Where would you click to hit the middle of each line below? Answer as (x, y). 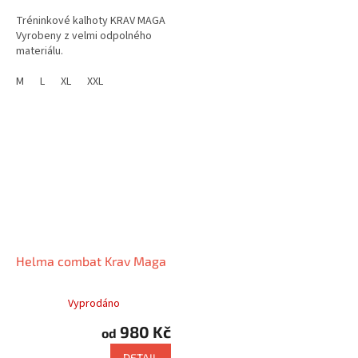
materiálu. (40, 51)
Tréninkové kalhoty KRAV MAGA (91, 20)
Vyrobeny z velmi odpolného (84, 36)
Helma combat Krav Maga (91, 261)
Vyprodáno (93, 303)
